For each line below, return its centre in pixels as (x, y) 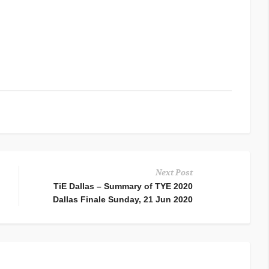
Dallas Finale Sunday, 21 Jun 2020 (123, 200)
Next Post (174, 173)
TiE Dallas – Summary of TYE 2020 (123, 186)
